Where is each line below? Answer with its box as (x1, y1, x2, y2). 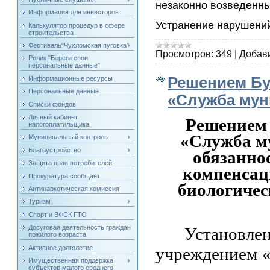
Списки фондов (28, 100, 77, 108)
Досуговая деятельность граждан (28, 224, 131, 231)
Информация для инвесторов (28, 8, 119, 16)
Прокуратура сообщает (28, 172, 101, 180)
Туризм (28, 198, 51, 206)
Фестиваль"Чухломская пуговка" (28, 42, 130, 49)
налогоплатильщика (28, 121, 90, 128)
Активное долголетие (28, 243, 93, 251)
